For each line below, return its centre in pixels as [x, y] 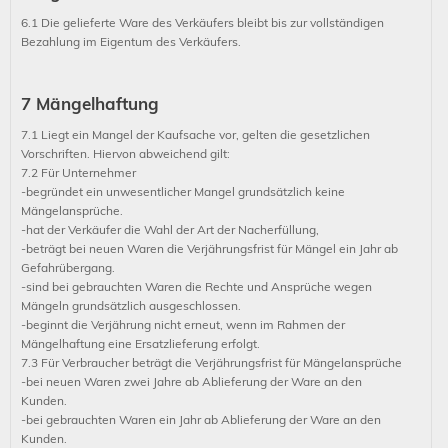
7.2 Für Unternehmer [78, 172]
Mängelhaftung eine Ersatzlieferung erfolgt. [140, 343]
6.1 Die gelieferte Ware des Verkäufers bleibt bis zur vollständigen [202, 22]
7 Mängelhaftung [90, 103]
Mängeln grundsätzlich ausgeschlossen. [131, 305]
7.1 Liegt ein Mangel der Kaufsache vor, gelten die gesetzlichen [195, 134]
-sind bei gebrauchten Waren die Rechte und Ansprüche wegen [196, 286]
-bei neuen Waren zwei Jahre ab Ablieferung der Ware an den [191, 381]
